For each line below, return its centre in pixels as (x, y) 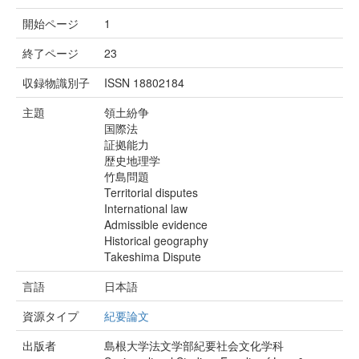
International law (146, 209)
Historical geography (156, 241)
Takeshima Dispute (153, 257)
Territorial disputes (151, 193)
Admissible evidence (156, 225)
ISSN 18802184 (144, 83)
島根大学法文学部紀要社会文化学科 (194, 346)
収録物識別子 (56, 83)
